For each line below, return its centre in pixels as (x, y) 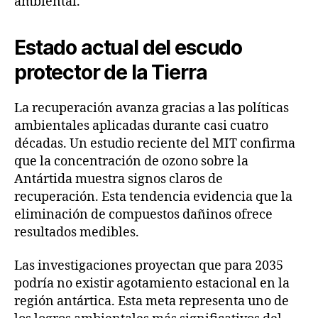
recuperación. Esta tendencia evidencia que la (153, 197)
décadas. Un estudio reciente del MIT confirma (155, 143)
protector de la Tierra (111, 72)
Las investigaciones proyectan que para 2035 (149, 266)
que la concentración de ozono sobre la (131, 161)
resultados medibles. (77, 232)
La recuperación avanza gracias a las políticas (152, 108)
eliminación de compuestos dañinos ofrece (143, 214)
